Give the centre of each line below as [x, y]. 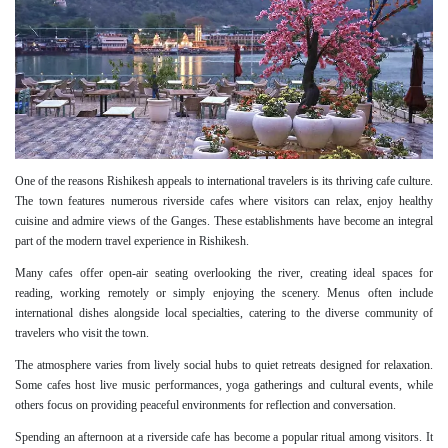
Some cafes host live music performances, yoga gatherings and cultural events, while [224, 385]
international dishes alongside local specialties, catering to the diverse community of [224, 313]
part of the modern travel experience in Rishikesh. [132, 241]
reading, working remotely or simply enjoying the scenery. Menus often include [224, 293]
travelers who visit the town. [82, 333]
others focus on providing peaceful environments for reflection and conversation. [205, 405]
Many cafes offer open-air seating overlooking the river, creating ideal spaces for [224, 273]
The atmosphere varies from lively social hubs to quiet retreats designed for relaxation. [224, 365]
